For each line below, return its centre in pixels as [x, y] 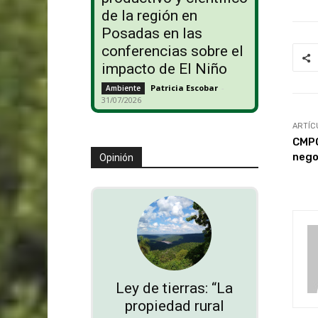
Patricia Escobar [184, 88]
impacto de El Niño [164, 69]
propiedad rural [174, 306]
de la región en [149, 16]
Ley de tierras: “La [175, 289]
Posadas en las [152, 34]
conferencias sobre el [172, 51]
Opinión [116, 158]
